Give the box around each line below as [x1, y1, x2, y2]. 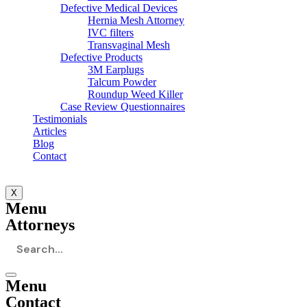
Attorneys [5, 216, 75, 234]
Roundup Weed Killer [88, 88, 183, 101]
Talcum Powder [88, 76, 156, 88]
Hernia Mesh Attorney [88, 14, 184, 27]
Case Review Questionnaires [60, 101, 185, 113]
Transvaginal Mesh [88, 39, 170, 51]
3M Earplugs [88, 64, 144, 76]
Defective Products [60, 51, 143, 64]
